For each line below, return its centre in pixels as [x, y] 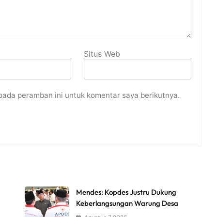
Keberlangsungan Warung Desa [127, 203]
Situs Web [102, 54]
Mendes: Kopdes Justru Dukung [126, 192]
